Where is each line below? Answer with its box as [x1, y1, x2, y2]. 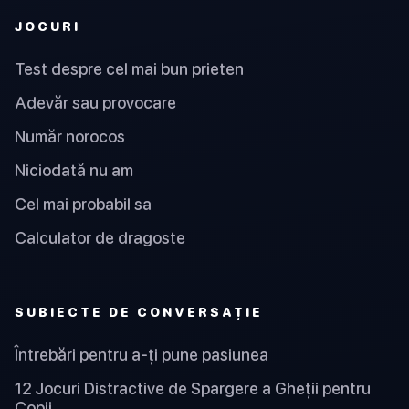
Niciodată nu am [15, 160, 133, 180]
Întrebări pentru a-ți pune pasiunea [15, 345, 268, 365]
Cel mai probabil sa [15, 194, 152, 214]
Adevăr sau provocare [15, 92, 176, 112]
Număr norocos [15, 126, 125, 146]
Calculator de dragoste [15, 227, 185, 247]
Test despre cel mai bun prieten [15, 58, 244, 79]
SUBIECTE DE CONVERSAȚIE [15, 304, 263, 320]
